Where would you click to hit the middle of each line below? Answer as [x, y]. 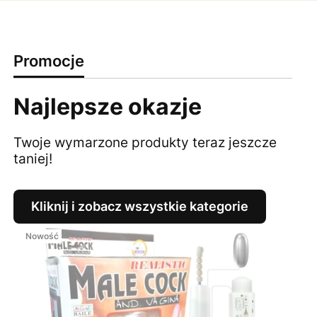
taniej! [33, 158]
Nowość [42, 236]
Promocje [48, 61]
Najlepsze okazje [107, 107]
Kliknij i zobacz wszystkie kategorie [139, 206]
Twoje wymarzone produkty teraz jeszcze [145, 142]
